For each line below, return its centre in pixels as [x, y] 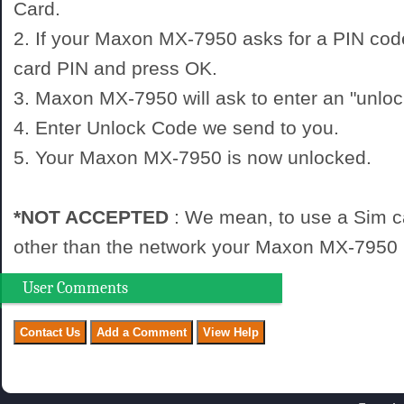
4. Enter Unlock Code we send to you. [176, 128]
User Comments [75, 288]
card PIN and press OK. [115, 68]
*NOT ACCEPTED [91, 217]
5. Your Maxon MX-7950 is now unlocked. [193, 157]
